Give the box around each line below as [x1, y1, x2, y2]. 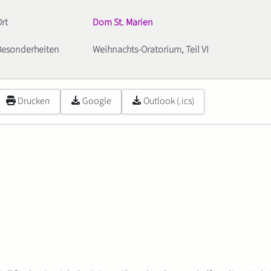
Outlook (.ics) [143, 94, 194, 108]
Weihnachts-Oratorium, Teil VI [93, 43, 209, 56]
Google [82, 94, 111, 108]
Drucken [18, 94, 50, 108]
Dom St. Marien [93, 16, 153, 29]
